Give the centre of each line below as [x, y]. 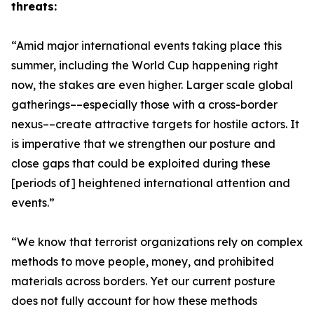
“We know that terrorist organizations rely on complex [157, 242]
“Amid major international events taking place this [146, 46]
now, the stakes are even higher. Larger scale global [152, 85]
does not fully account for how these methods [134, 301]
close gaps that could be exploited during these [141, 163]
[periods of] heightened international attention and [151, 183]
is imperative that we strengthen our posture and [143, 144]
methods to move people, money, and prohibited [143, 261]
